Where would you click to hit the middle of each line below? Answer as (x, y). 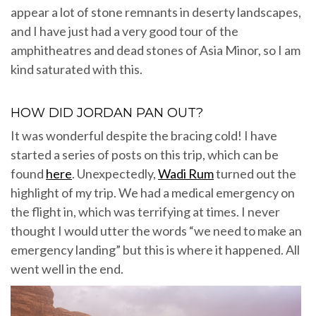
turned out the (255, 174)
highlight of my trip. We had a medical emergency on (153, 193)
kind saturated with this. (77, 69)
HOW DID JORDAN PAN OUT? (107, 113)
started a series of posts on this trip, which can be (145, 155)
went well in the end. (67, 269)
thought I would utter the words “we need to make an (156, 231)
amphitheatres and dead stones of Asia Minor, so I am (156, 50)
